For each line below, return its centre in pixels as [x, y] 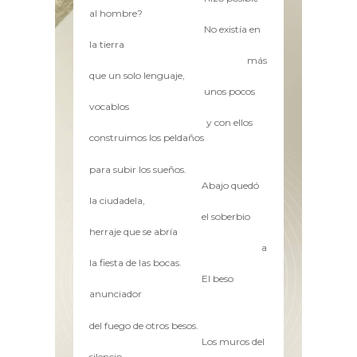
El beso [218, 279]
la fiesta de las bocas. [136, 263]
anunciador [116, 294]
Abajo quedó [231, 185]
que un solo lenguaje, [137, 76]
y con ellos [230, 123]
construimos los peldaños [147, 138]
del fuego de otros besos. [144, 325]
